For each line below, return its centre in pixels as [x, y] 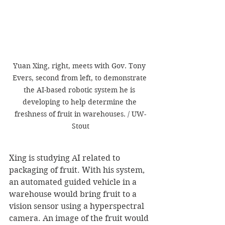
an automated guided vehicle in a [74, 182]
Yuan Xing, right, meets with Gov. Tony [80, 66]
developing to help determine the [80, 102]
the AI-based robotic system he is [80, 90]
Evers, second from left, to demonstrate [80, 78]
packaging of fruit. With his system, [78, 170]
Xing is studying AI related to [66, 158]
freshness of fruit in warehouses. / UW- [80, 114]
